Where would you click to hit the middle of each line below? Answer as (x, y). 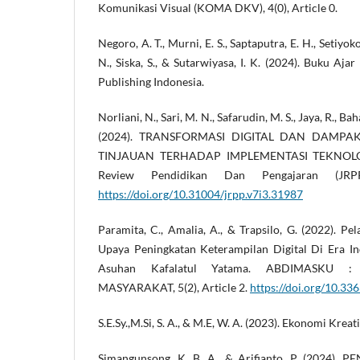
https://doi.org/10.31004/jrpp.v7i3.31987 (200, 194)
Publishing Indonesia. (151, 82)
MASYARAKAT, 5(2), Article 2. (174, 288)
